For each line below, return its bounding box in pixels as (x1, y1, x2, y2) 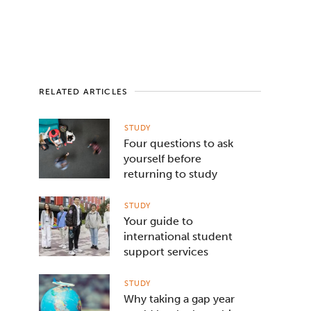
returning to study (124, 167, 217, 181)
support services (124, 245, 208, 259)
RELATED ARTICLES (39, 87, 128, 97)
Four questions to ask (124, 137, 233, 151)
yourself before (124, 152, 201, 166)
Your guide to (124, 215, 193, 228)
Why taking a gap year (124, 292, 235, 306)
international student (124, 230, 233, 244)
